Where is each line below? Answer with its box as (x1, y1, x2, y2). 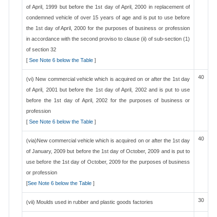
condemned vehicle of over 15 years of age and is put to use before (26, 15, 190, 20)
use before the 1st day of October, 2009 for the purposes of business (26, 159, 190, 165)
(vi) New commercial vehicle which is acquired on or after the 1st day (26, 76, 190, 82)
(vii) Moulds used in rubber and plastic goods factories (26, 199, 153, 205)
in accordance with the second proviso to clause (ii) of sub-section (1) (26, 36, 190, 42)
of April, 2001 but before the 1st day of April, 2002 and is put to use (26, 87, 190, 93)
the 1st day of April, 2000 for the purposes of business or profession (26, 25, 190, 31)
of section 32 (26, 46, 56, 52)
